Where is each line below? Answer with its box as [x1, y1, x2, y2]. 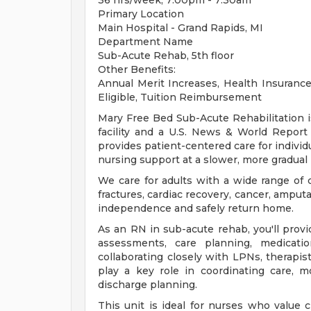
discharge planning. [98, 278, 197, 291]
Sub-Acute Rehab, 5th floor [98, 49, 234, 62]
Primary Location [98, 8, 184, 20]
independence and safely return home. [98, 202, 294, 215]
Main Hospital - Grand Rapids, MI [98, 22, 263, 34]
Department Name [98, 35, 193, 48]
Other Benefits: [98, 63, 176, 76]
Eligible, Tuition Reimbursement [98, 91, 262, 103]
